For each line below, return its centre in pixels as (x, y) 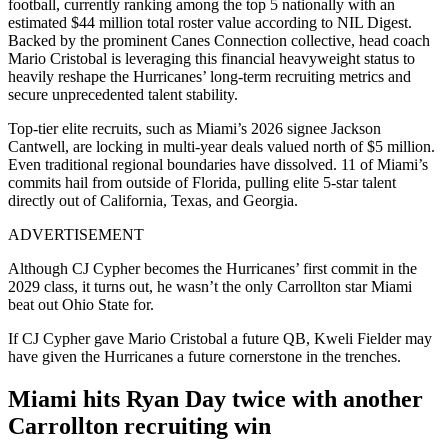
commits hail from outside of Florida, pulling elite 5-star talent (202, 182)
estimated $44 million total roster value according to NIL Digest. (210, 22)
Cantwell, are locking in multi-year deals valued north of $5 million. (221, 146)
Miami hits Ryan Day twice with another (215, 398)
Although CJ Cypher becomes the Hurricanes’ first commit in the (212, 268)
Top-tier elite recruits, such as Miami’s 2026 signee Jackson (194, 128)
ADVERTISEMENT (76, 234)
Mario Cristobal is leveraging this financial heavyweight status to (211, 58)
